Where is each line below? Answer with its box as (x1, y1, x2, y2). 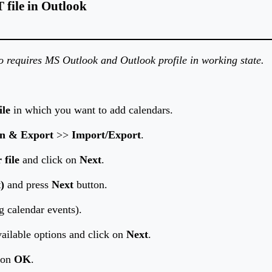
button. (73, 178, 107, 191)
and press (4, 178, 52, 191)
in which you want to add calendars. (10, 104, 173, 117)
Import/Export (72, 129, 141, 141)
